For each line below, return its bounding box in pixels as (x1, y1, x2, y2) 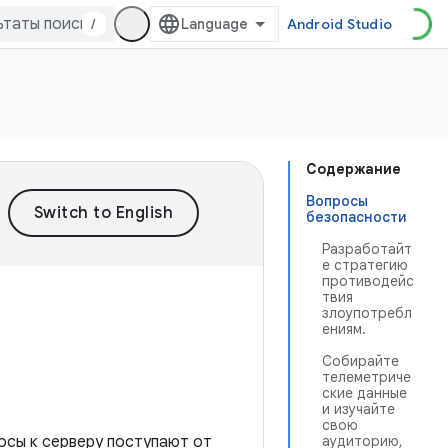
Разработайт (322, 240, 412, 258)
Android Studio (286, 15, 392, 33)
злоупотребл (322, 304, 412, 322)
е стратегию (322, 256, 408, 274)
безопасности (306, 208, 407, 226)
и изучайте (322, 400, 395, 418)
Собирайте (322, 352, 399, 370)
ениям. (322, 320, 366, 338)
